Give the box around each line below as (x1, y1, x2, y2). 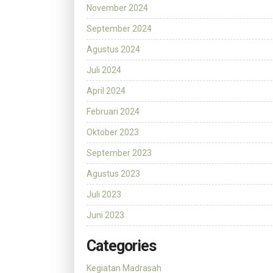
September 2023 (87, 148, 152, 158)
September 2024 (87, 24, 152, 34)
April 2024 (87, 86, 126, 96)
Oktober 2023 (87, 127, 139, 138)
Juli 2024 (87, 65, 121, 76)
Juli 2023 (87, 190, 121, 200)
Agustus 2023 (87, 169, 140, 179)
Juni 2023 (87, 210, 124, 221)
